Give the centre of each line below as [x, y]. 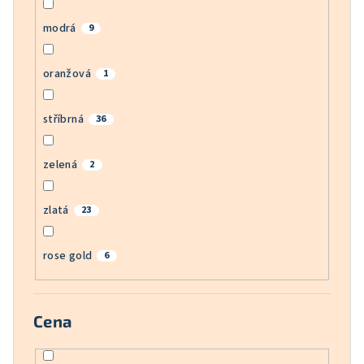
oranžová [67, 74]
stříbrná [63, 120]
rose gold [67, 256]
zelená [60, 165]
